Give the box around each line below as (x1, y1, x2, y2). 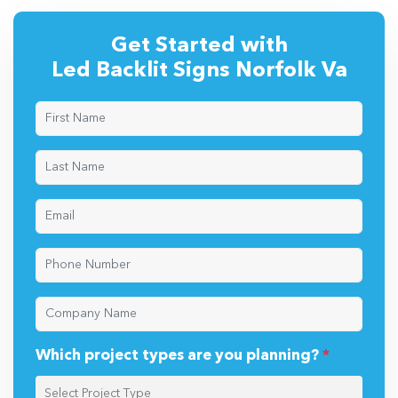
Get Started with (110, 36, 288, 58)
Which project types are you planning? (36, 348, 322, 364)
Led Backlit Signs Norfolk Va (51, 60, 347, 83)
